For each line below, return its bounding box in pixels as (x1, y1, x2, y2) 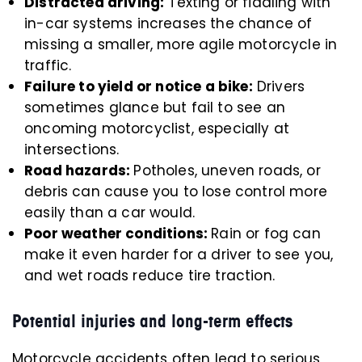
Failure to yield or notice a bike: (24, 77, 253, 96)
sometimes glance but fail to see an (24, 98, 285, 117)
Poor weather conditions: (24, 224, 212, 243)
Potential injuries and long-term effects (12, 310, 293, 332)
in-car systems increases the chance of (24, 14, 313, 33)
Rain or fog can (211, 224, 321, 243)
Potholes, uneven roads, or (133, 161, 321, 180)
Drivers (252, 77, 305, 96)
